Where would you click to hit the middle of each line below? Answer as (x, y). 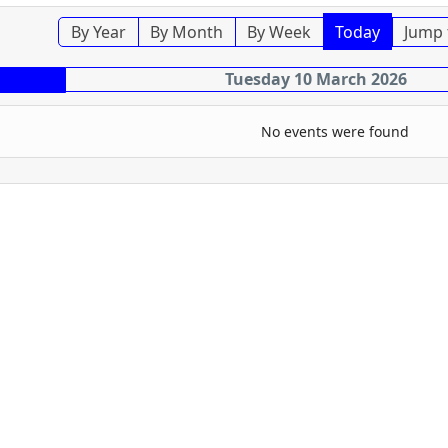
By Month (186, 31)
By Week (278, 31)
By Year (98, 31)
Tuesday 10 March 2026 (316, 78)
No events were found (334, 131)
